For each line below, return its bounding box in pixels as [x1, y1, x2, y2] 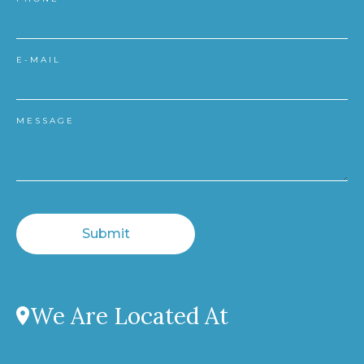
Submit [81, 226, 130, 242]
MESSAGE [16, 115, 75, 127]
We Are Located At [30, 301, 229, 331]
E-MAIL [16, 54, 61, 66]
